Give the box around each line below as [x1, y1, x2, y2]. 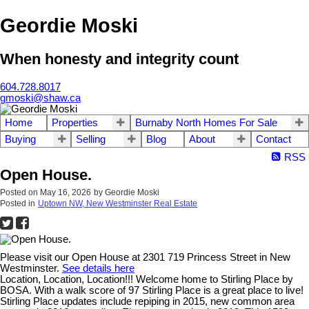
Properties [52, 117, 99, 128]
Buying [5, 133, 36, 145]
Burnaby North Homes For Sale [134, 117, 277, 128]
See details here [62, 262, 134, 274]
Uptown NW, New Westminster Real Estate [38, 198, 197, 208]
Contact [255, 133, 291, 145]
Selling [76, 133, 106, 145]
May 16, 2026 [40, 187, 91, 197]
